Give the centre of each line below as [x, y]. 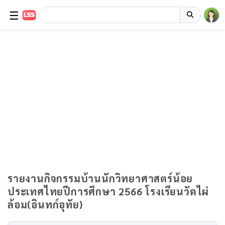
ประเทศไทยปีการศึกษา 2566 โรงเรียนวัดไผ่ [108, 191]
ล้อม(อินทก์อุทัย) [45, 204]
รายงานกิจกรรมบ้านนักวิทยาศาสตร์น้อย [100, 178]
